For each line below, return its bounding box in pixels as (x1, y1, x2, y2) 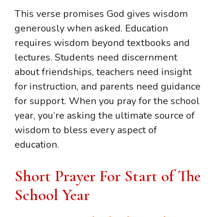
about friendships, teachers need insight (15, 65, 192, 78)
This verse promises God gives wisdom (15, 7, 188, 20)
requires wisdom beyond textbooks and (15, 36, 190, 49)
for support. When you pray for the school (15, 94, 200, 108)
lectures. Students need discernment (15, 50, 177, 64)
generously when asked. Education (15, 21, 168, 35)
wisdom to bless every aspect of (15, 123, 157, 137)
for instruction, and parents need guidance (15, 79, 201, 93)
